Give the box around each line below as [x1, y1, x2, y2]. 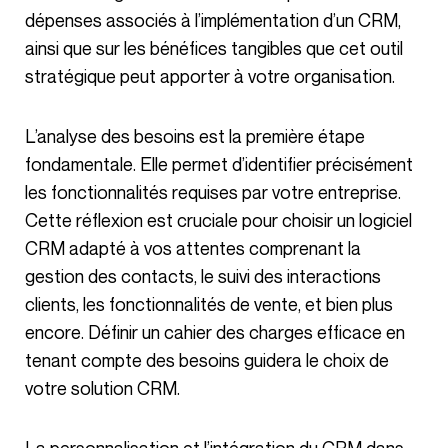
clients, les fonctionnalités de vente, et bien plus [25, 293, 393, 315]
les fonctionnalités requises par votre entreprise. [25, 181, 401, 203]
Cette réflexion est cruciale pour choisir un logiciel [25, 209, 412, 231]
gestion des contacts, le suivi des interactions [25, 265, 381, 287]
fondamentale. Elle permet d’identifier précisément [25, 153, 413, 175]
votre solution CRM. [25, 377, 180, 399]
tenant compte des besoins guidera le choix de [25, 349, 389, 371]
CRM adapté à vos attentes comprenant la [25, 237, 361, 259]
